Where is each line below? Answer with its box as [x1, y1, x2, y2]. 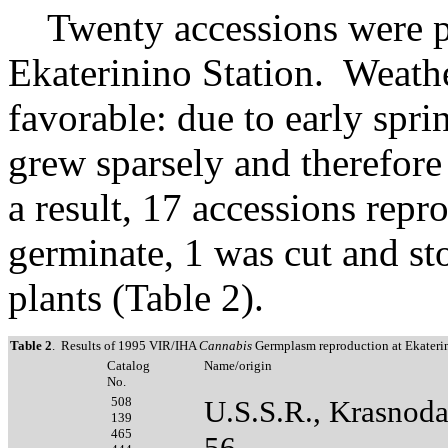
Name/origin [204, 357, 272, 373]
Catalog [107, 357, 150, 373]
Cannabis [199, 337, 255, 353]
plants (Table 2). [8, 275, 264, 319]
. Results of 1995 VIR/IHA [52, 337, 199, 353]
